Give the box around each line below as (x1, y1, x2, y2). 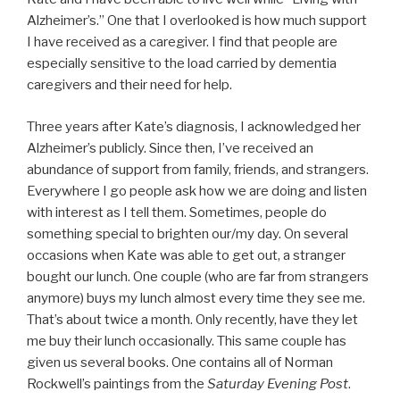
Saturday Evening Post (207, 375, 348, 392)
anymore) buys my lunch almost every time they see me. (27, 289, 365, 306)
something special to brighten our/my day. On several (27, 225, 348, 242)
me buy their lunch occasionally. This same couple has (27, 332, 346, 349)
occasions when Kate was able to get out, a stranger (27, 246, 346, 263)
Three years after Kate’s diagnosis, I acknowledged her (27, 118, 361, 135)
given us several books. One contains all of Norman (27, 354, 333, 371)
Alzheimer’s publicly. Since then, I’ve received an (27, 139, 313, 156)
